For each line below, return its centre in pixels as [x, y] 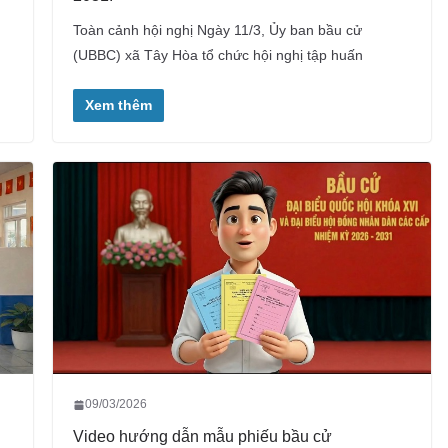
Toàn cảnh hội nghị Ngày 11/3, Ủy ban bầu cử [217, 29]
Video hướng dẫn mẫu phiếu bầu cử [202, 437]
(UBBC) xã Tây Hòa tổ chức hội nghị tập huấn [217, 54]
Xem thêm [118, 104]
